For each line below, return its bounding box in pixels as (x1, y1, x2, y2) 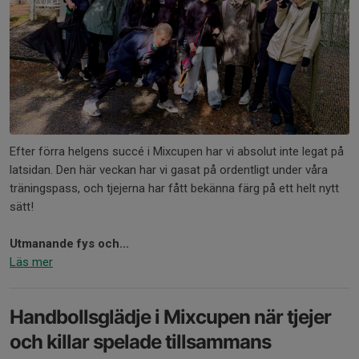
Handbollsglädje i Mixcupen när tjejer (10, 305, 331, 329)
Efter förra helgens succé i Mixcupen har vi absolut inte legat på (10, 144, 344, 159)
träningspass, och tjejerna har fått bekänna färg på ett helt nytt (10, 181, 339, 196)
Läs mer (10, 255, 53, 270)
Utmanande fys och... (10, 236, 129, 252)
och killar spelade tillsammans (10, 330, 271, 354)
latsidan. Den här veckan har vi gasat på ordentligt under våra (10, 163, 328, 178)
